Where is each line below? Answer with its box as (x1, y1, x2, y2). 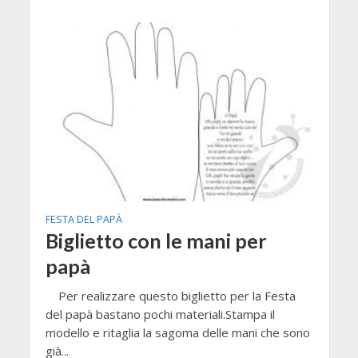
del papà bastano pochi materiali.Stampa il (45, 305, 275, 322)
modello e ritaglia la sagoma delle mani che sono (45, 324, 310, 340)
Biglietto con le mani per (45, 228, 267, 253)
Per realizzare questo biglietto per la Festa (45, 287, 296, 304)
